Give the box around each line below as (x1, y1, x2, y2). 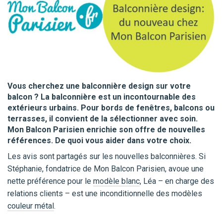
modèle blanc (93, 176, 140, 186)
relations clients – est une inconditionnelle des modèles (7, 189, 202, 199)
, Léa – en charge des (140, 176, 214, 186)
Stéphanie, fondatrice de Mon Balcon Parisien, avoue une (7, 164, 204, 174)
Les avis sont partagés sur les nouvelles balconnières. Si (7, 152, 206, 162)
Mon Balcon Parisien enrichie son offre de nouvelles (7, 125, 205, 135)
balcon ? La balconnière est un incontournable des (7, 92, 196, 102)
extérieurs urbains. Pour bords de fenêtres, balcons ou (7, 103, 215, 113)
